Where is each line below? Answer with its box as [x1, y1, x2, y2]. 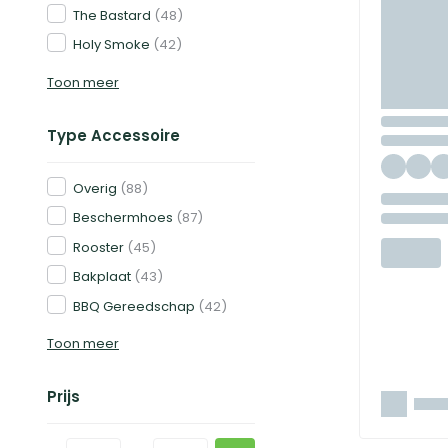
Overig [73, 178, 117, 198]
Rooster [73, 237, 124, 257]
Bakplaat [73, 267, 131, 286]
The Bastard [73, 5, 151, 25]
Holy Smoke [73, 35, 150, 54]
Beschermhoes [73, 208, 173, 227]
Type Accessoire [47, 124, 180, 146]
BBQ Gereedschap [73, 296, 195, 316]
